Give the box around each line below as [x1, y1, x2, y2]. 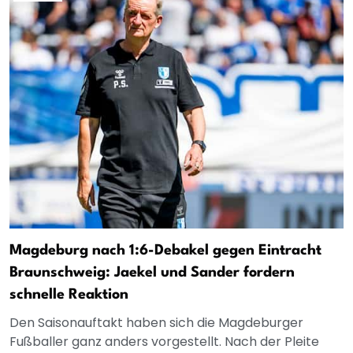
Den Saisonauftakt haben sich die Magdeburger [9, 314, 303, 333]
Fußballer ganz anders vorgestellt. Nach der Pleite [9, 333, 319, 351]
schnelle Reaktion [9, 288, 128, 303]
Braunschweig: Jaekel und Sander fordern [9, 266, 295, 281]
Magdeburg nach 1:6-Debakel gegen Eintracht [9, 243, 321, 258]
